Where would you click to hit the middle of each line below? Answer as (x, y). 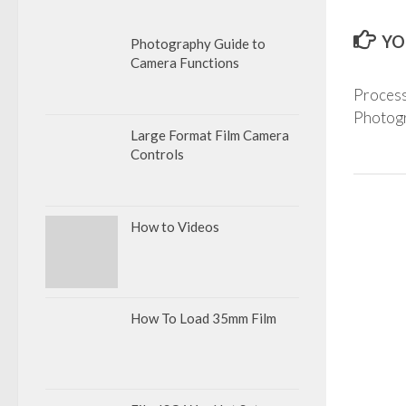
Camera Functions (185, 63)
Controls (157, 154)
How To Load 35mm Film (203, 318)
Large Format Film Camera (210, 135)
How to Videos (175, 227)
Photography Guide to (198, 43)
